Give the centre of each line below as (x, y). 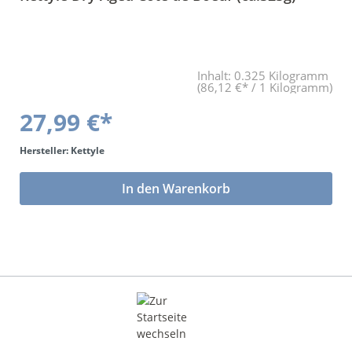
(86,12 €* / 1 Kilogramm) (265, 87)
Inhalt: (216, 75)
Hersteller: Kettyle (62, 150)
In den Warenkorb (176, 188)
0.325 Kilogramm (281, 75)
